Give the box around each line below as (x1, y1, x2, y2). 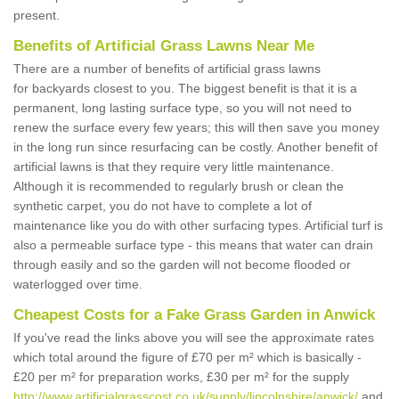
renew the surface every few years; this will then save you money (13, 120, 379, 135)
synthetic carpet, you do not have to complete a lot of (13, 199, 312, 214)
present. (13, 8, 60, 23)
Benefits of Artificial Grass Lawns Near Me (13, 37, 314, 55)
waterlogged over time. (13, 277, 146, 292)
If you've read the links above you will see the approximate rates (13, 330, 374, 346)
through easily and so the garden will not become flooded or (13, 257, 351, 273)
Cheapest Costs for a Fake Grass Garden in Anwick (13, 306, 375, 324)
